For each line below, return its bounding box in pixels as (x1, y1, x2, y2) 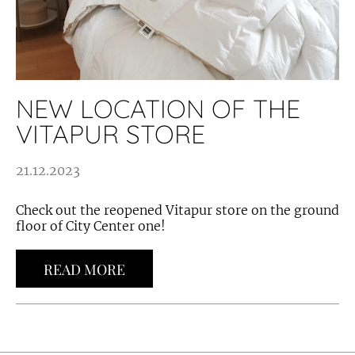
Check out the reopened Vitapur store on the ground (16, 202, 339, 218)
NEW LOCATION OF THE (16, 93, 300, 124)
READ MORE (44, 260, 125, 279)
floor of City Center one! (16, 218, 166, 234)
